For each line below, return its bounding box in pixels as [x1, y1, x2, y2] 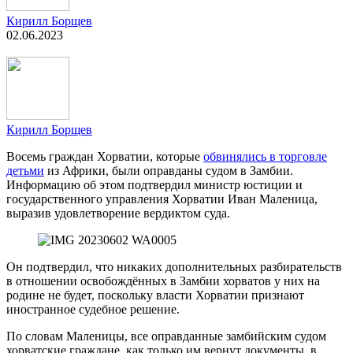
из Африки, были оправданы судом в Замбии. [44, 163, 293, 177]
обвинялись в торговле [203, 149, 327, 163]
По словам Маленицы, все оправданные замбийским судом [6, 329, 326, 343]
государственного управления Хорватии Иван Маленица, [6, 191, 318, 206]
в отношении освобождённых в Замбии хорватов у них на [6, 273, 320, 288]
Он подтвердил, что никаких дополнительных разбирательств [6, 259, 342, 273]
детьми [6, 163, 44, 177]
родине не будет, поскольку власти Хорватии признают [6, 288, 304, 302]
